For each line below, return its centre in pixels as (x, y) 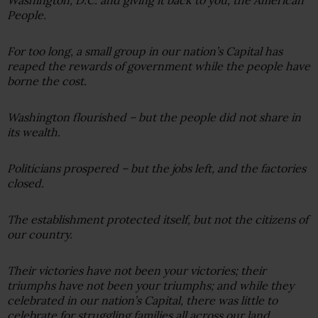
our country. (40, 234)
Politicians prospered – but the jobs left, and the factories (157, 168)
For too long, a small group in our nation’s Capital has (145, 51)
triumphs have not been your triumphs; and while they (150, 285)
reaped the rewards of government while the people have (159, 66)
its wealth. (34, 132)
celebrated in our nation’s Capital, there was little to (142, 300)
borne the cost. (47, 81)
